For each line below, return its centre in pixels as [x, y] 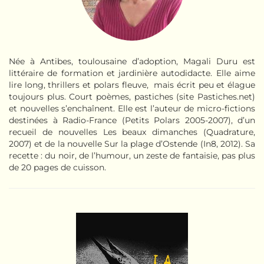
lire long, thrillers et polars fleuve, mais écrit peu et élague [132, 85]
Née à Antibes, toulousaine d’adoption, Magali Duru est [132, 61]
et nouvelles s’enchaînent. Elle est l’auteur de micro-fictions [132, 108]
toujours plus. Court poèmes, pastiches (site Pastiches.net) [132, 96]
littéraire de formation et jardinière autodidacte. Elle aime [132, 73]
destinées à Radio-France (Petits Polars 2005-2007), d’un [132, 120]
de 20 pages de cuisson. [57, 167]
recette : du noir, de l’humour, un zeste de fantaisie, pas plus [132, 155]
